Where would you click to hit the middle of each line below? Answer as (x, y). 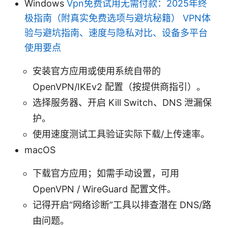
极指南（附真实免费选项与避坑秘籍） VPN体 (118, 18)
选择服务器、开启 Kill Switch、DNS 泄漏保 (122, 102)
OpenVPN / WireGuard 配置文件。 (104, 189)
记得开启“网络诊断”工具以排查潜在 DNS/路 (122, 205)
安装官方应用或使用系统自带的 (97, 71)
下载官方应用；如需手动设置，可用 (106, 173)
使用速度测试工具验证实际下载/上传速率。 (121, 134)
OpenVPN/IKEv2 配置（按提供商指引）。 (119, 87)
